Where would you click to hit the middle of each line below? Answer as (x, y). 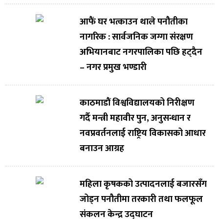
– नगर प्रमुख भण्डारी (113, 67)
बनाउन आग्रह (102, 149)
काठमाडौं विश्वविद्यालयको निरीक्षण (137, 103)
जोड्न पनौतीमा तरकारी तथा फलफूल (141, 199)
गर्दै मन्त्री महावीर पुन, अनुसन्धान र (135, 118)
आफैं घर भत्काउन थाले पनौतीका (133, 22)
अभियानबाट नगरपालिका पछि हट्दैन (141, 52)
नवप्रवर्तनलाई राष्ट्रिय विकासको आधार (142, 133)
